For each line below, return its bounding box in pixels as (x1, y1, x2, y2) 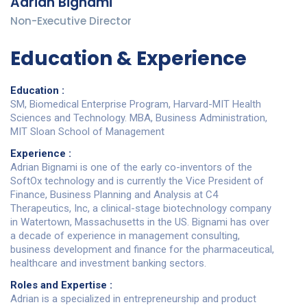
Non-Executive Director (10, 13, 132, 28)
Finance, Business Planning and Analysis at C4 (10, 188, 218, 201)
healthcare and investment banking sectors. (10, 256, 206, 269)
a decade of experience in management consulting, (10, 229, 240, 242)
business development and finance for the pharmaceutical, (10, 243, 274, 256)
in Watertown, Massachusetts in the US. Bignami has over (10, 215, 269, 228)
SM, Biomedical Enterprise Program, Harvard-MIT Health (10, 97, 261, 110)
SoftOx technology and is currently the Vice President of (10, 174, 264, 187)
